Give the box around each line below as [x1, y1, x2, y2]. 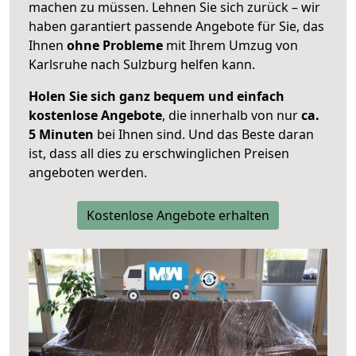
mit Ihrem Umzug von [163, 37, 298, 55]
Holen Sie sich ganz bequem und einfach [29, 87, 284, 106]
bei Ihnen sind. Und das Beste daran [94, 126, 314, 144]
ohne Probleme [67, 37, 163, 55]
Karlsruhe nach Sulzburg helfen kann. [29, 56, 255, 74]
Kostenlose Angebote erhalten [87, 207, 269, 225]
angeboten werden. [29, 164, 147, 182]
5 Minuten [29, 126, 94, 144]
